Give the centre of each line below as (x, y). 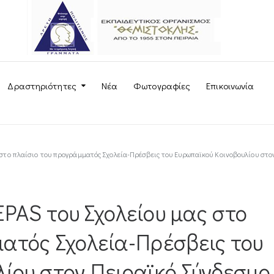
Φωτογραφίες (162, 86)
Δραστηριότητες (42, 86)
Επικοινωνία (230, 86)
